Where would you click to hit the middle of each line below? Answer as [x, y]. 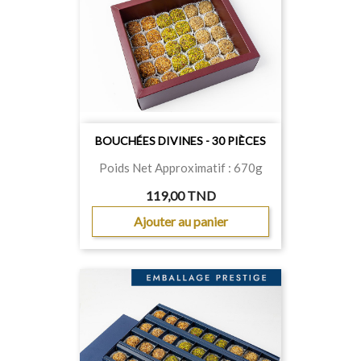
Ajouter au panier [180, 221]
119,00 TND [180, 195]
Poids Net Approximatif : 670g [180, 168]
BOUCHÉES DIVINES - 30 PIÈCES [180, 141]
